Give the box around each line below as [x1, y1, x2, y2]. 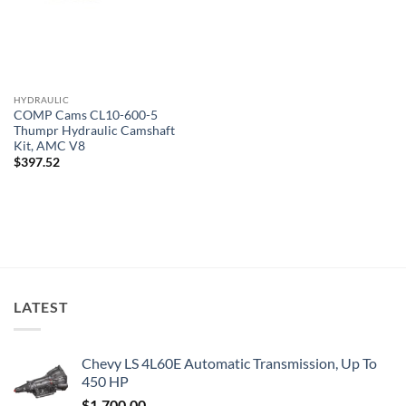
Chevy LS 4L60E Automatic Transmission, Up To [82, 353, 377, 372]
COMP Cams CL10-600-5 [13, 108, 158, 122]
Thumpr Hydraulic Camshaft [13, 123, 175, 138]
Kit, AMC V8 [13, 139, 85, 153]
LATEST [14, 297, 69, 315]
